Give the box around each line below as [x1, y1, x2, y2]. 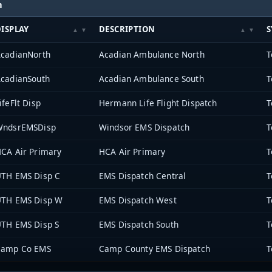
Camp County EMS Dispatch [99, 243, 210, 255]
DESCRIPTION [99, 24, 155, 35]
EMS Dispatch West [99, 194, 177, 206]
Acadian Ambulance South [99, 73, 204, 85]
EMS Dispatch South [99, 219, 178, 231]
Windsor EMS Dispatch [99, 121, 190, 134]
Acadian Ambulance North [99, 49, 205, 61]
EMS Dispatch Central [99, 170, 186, 182]
